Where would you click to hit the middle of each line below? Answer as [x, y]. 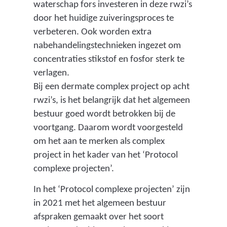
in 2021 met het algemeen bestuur [100, 203]
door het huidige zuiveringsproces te [103, 18]
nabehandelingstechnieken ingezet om [107, 46]
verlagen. [51, 73]
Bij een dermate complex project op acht [111, 87]
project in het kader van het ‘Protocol [105, 155]
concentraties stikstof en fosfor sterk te [109, 59]
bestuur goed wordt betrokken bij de [104, 114]
